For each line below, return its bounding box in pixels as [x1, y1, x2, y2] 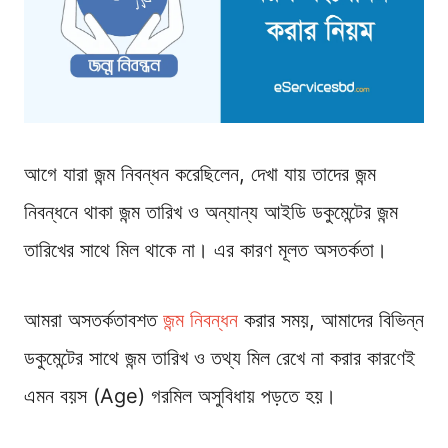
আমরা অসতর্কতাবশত [24, 308, 163, 333]
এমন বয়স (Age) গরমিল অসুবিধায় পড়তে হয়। [24, 384, 336, 409]
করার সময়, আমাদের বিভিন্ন [238, 308, 424, 333]
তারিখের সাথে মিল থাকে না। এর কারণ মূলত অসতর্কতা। [24, 238, 387, 263]
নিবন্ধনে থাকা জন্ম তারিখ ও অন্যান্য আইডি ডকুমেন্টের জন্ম [24, 200, 398, 225]
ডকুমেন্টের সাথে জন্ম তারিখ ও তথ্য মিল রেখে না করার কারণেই [24, 346, 415, 371]
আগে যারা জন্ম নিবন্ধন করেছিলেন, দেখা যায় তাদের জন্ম [24, 162, 376, 187]
